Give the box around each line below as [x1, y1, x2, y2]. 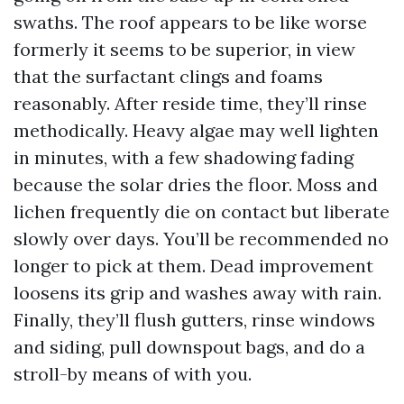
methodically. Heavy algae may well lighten [14, 119, 379, 142]
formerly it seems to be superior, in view [14, 38, 355, 60]
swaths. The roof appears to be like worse [14, 11, 367, 33]
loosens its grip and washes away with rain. [14, 281, 381, 304]
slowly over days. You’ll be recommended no [14, 227, 389, 250]
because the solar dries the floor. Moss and [14, 173, 378, 196]
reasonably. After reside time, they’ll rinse [14, 92, 367, 115]
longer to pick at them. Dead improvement [14, 254, 373, 277]
